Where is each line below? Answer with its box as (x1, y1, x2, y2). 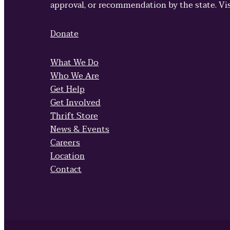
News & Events (50, 122, 109, 137)
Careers (50, 136, 80, 150)
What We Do (50, 55, 99, 70)
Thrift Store (50, 109, 98, 124)
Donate (50, 27, 79, 42)
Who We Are (50, 69, 99, 84)
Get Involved (50, 95, 101, 110)
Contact (50, 162, 82, 177)
